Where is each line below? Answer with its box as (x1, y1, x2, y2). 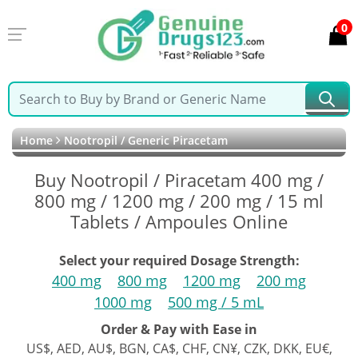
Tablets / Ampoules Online (70, 209, 288, 233)
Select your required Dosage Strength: (58, 252, 300, 269)
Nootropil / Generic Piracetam (61, 133, 228, 148)
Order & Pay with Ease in (101, 320, 257, 338)
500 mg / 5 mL (168, 292, 264, 312)
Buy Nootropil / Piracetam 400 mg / (34, 168, 324, 192)
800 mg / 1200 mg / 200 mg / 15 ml (34, 189, 324, 213)
